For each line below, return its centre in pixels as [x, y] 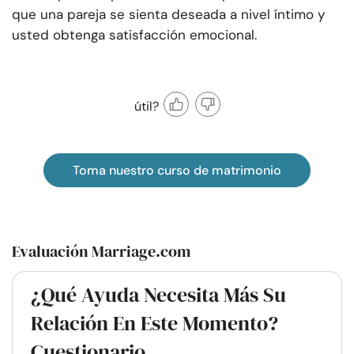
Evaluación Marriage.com [101, 252]
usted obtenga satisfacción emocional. [134, 35]
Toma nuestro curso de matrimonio [177, 171]
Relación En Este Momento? [154, 324]
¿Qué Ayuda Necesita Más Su [158, 295]
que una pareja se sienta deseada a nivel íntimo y [168, 15]
